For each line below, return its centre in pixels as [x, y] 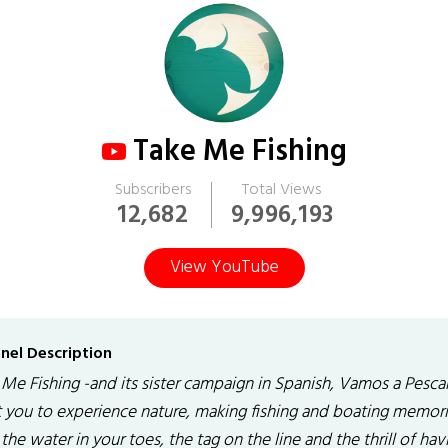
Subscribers [152, 190]
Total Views [282, 190]
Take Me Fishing [239, 152]
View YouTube [224, 268]
